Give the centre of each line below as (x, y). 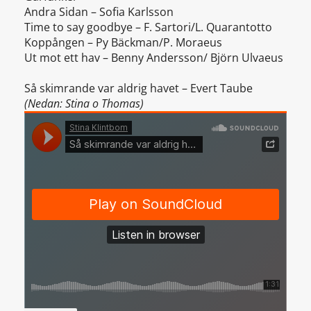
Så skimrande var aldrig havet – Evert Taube (138, 89)
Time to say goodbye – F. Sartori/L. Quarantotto (148, 27)
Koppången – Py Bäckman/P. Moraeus (123, 43)
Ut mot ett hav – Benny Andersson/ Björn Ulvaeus (154, 58)
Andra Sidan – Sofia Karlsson (99, 12)
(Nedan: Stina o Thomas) (84, 104)
